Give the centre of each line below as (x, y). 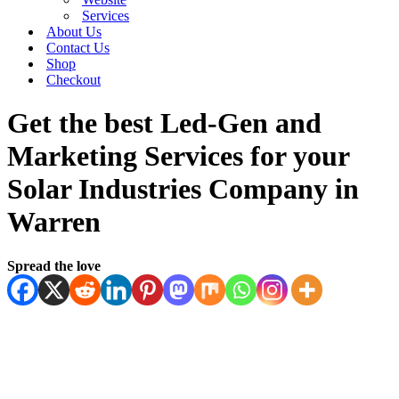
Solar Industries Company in (183, 189)
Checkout (73, 80)
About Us (74, 32)
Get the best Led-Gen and (164, 123)
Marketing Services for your (178, 156)
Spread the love (54, 265)
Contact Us (78, 48)
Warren (54, 222)
